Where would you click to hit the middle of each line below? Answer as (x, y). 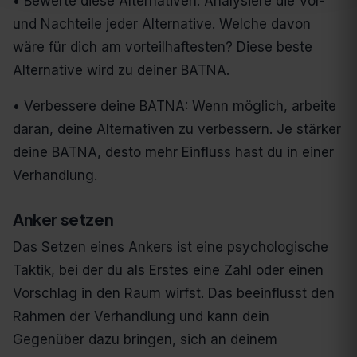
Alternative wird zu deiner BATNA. (121, 71)
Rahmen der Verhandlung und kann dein (141, 317)
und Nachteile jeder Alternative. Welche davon (162, 24)
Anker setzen (63, 219)
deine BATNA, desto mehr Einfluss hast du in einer (173, 153)
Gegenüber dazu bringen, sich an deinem (145, 340)
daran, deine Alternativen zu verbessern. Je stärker (177, 129)
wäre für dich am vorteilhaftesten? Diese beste (163, 47)
